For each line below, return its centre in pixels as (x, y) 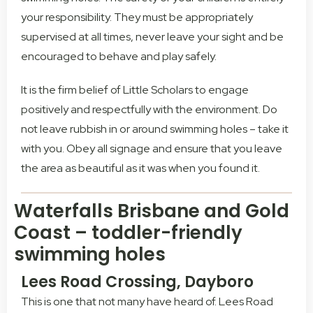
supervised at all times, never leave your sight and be (152, 37)
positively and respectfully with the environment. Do (149, 110)
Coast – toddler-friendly (128, 233)
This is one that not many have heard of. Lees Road (147, 302)
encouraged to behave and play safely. (119, 57)
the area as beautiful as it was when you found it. (140, 168)
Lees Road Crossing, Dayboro (137, 282)
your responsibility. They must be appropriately (137, 17)
